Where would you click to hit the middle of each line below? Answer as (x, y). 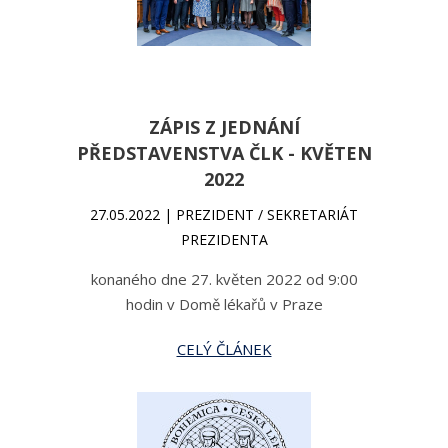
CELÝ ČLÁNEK (224, 349)
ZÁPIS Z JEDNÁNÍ (224, 127)
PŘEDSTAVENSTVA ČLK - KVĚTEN (224, 153)
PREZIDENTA (224, 239)
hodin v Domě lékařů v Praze (224, 304)
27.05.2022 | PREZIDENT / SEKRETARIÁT (224, 214)
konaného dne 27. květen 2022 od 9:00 (224, 279)
